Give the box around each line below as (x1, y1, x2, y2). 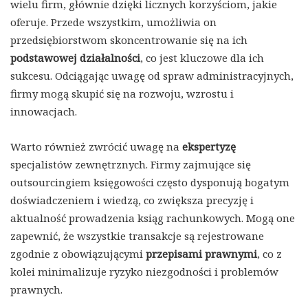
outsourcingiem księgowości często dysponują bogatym (10, 175, 289, 190)
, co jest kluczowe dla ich (140, 51, 264, 65)
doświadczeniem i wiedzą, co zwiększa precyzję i (10, 193, 254, 208)
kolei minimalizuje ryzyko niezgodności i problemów (10, 265, 278, 279)
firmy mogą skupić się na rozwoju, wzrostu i (10, 87, 234, 101)
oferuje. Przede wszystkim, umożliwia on (10, 15, 217, 30)
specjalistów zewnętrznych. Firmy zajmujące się (10, 157, 251, 172)
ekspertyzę (182, 140, 236, 154)
